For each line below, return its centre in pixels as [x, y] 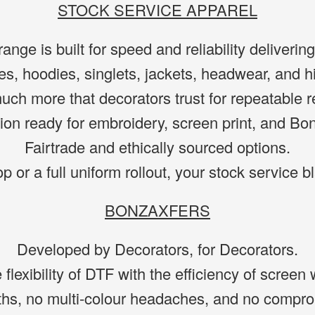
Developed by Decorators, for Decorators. [157, 249]
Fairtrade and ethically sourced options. [157, 147]
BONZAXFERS [157, 210]
